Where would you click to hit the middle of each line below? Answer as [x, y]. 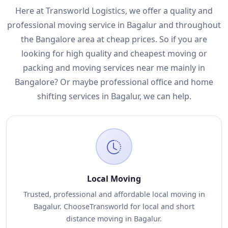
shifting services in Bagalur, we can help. [114, 96]
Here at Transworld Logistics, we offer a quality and [114, 11]
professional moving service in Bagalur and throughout [114, 25]
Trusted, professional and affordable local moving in [114, 194]
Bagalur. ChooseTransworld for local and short [114, 206]
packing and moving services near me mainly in [114, 68]
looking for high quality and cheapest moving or [114, 53]
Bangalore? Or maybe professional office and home [114, 82]
